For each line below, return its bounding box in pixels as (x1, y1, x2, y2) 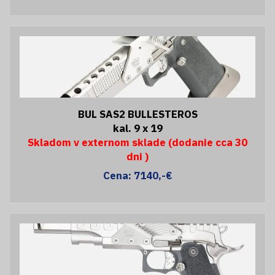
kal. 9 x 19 (112, 121, 163, 135)
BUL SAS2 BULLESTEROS (77, 107, 198, 121)
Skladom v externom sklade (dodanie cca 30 (28, 135, 247, 149)
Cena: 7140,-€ (103, 168, 172, 182)
